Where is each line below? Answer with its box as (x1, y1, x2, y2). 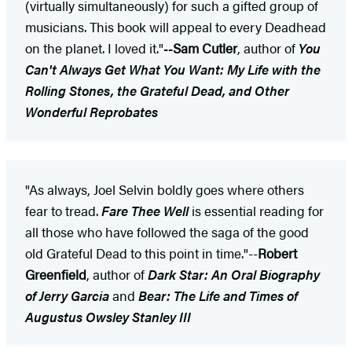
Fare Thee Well (101, 200, 189, 220)
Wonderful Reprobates (25, 101, 158, 121)
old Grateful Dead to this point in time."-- (25, 243, 258, 262)
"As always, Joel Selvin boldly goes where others (25, 179, 304, 199)
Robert (258, 243, 297, 262)
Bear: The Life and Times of (138, 285, 298, 305)
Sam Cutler (173, 38, 237, 57)
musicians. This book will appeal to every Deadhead (25, 16, 326, 36)
